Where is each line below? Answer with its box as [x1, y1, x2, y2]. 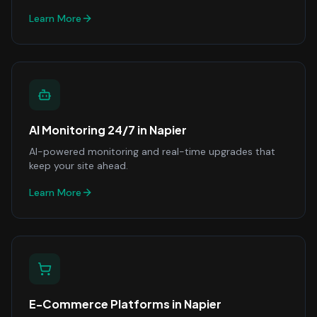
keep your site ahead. [29, 159, 128, 172]
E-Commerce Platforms [29, 296, 170, 311]
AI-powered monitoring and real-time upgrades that [29, 145, 275, 158]
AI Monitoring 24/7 [29, 122, 135, 137]
